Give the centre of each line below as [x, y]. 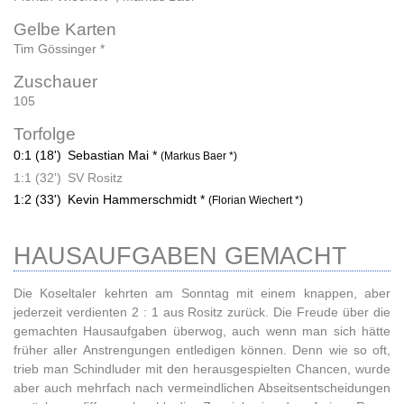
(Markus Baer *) [199, 156]
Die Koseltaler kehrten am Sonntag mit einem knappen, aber [202, 293]
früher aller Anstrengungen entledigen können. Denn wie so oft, [202, 350]
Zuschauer [55, 82]
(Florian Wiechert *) [256, 200]
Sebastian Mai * [114, 155]
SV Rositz [95, 178]
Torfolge [45, 134]
